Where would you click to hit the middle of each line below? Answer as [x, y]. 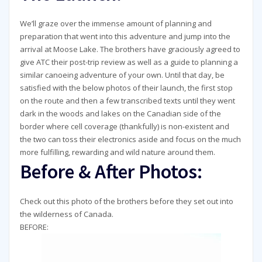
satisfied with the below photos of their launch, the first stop [126, 88]
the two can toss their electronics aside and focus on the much [130, 139]
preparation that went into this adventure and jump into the [125, 37]
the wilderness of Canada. [66, 214]
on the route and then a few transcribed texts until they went [127, 101]
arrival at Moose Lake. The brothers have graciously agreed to [130, 49]
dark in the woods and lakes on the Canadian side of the [120, 114]
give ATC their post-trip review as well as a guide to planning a [129, 62]
